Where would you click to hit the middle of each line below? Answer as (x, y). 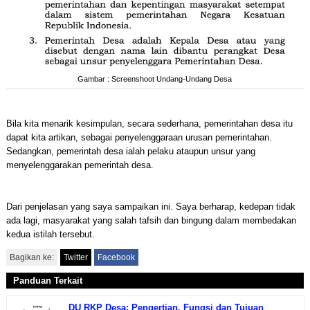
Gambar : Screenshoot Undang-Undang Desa (155, 79)
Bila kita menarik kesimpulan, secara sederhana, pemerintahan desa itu (149, 123)
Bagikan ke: (31, 257)
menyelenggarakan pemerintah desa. (80, 165)
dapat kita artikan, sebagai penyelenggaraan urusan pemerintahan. (139, 137)
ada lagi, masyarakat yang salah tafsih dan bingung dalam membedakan (151, 220)
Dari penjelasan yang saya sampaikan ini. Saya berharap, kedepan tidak (151, 206)
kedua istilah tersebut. (50, 234)
